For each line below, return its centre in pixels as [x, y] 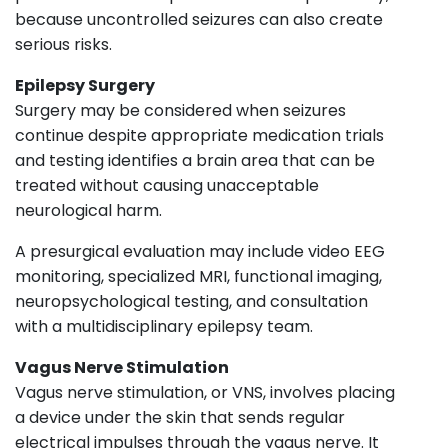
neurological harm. [88, 210]
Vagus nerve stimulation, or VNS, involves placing [205, 392]
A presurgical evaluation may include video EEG [200, 251]
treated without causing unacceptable [167, 185]
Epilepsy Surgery [85, 85]
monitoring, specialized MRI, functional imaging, [198, 276]
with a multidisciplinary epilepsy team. [164, 326]
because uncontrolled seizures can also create [199, 19]
